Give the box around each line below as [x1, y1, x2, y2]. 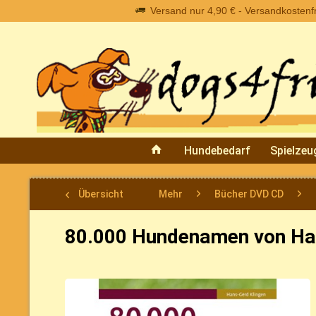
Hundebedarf [184, 143, 250, 157]
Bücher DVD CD [214, 188, 284, 200]
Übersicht [78, 188, 123, 200]
